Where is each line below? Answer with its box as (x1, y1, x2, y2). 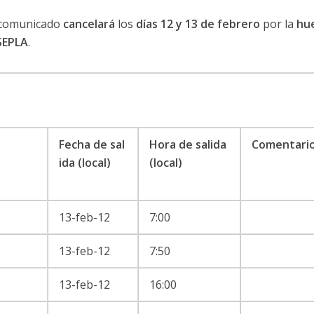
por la (259, 15, 296, 32)
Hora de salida (149, 136, 226, 152)
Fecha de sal (58, 136, 125, 152)
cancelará (62, 15, 115, 32)
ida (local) (58, 154, 114, 170)
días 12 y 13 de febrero (135, 15, 260, 32)
